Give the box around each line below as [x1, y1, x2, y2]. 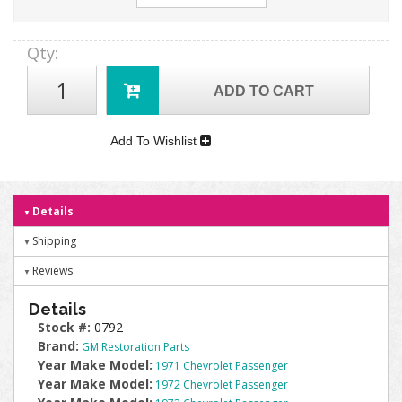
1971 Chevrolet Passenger [155, 358, 288, 373]
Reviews [32, 263, 73, 278]
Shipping [32, 233, 76, 249]
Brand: [38, 337, 79, 354]
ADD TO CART [214, 83, 315, 99]
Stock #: [38, 319, 94, 336]
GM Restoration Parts [82, 339, 189, 354]
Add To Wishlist [110, 134, 201, 148]
